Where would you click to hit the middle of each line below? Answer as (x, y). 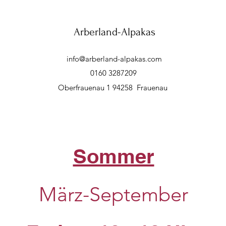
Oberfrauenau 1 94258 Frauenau (114, 88)
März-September (114, 194)
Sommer (114, 156)
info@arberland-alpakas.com (114, 59)
